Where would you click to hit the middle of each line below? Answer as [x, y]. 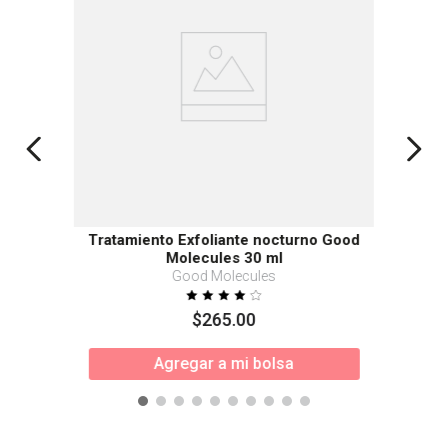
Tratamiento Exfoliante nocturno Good [224, 239]
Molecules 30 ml [224, 257]
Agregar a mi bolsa [224, 363]
